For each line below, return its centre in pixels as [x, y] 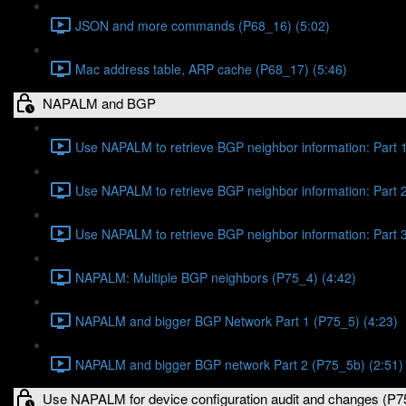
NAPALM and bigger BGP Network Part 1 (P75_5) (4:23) [237, 320]
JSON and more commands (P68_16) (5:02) [203, 25]
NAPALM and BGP [99, 102]
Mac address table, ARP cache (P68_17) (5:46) [211, 68]
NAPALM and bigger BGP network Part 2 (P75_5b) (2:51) [239, 364]
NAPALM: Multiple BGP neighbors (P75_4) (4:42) [216, 277]
